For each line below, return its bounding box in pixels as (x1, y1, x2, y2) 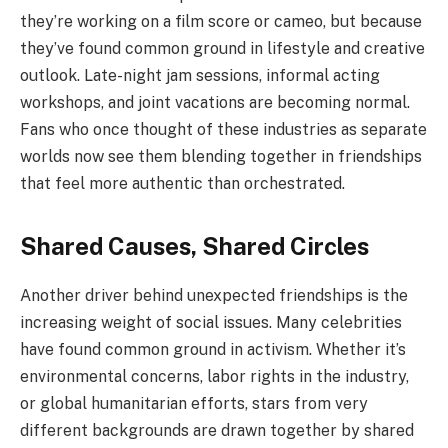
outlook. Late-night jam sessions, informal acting (20, 66, 380, 86)
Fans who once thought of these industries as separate (20, 120, 427, 140)
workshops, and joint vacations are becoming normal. (20, 93, 410, 113)
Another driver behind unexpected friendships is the (20, 286, 408, 306)
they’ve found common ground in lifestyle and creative (20, 39, 425, 59)
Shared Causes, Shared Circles (20, 232, 369, 261)
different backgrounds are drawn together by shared (20, 421, 414, 441)
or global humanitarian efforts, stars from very (20, 394, 368, 414)
